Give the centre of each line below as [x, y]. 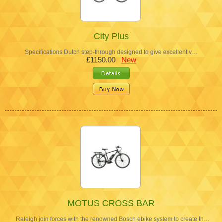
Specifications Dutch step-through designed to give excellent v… [111, 52]
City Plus [111, 36]
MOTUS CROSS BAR [111, 203]
